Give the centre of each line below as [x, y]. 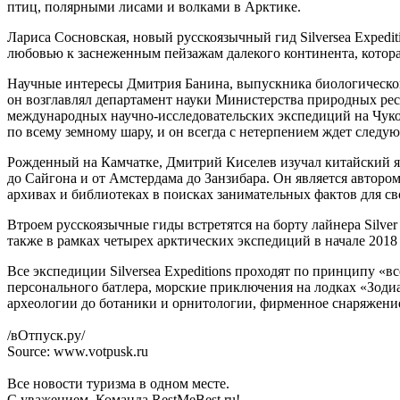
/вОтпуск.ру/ [46, 336]
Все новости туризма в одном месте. [118, 384]
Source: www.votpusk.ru [78, 352]
